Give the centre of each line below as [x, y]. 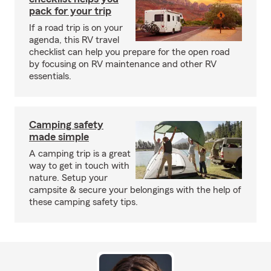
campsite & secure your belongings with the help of [135, 190]
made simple [59, 137]
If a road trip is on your [76, 28]
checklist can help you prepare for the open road [129, 52]
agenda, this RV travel [74, 40]
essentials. [50, 76]
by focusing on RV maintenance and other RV [123, 64]
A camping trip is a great [80, 154]
